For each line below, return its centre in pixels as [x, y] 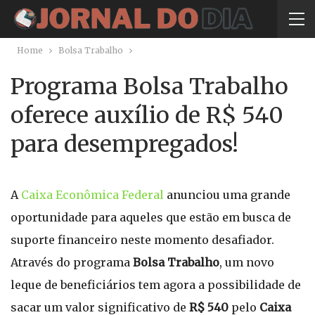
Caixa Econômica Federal [94, 195]
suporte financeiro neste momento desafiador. [142, 240]
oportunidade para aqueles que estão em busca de [151, 217]
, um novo [247, 262]
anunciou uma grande [229, 195]
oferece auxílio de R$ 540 [147, 115]
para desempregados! [124, 144]
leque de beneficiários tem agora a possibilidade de [156, 285]
